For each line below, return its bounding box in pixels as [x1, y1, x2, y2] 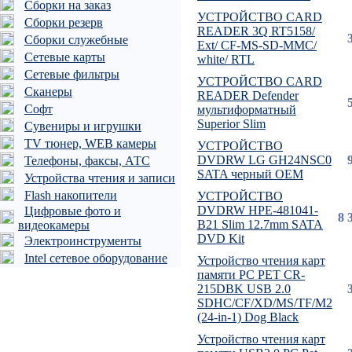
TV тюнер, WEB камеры [24, 137, 156, 150]
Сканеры [24, 85, 72, 98]
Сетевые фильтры [24, 68, 119, 81]
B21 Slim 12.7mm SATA [197, 218, 323, 231]
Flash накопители [24, 189, 117, 202]
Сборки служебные [24, 33, 128, 46]
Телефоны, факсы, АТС [24, 154, 150, 167]
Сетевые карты [24, 50, 105, 64]
